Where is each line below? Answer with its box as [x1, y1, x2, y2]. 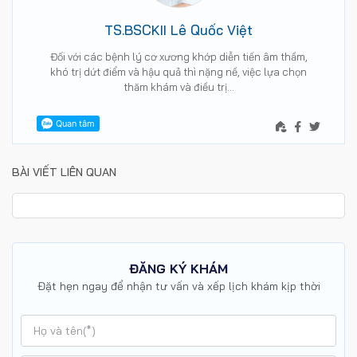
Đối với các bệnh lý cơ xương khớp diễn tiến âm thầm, [49, 50, 308, 64]
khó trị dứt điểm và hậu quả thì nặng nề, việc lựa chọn [50, 65, 307, 79]
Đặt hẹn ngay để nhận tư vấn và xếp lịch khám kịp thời [37, 279, 320, 294]
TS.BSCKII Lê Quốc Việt [104, 22, 253, 39]
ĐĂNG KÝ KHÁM [129, 261, 228, 277]
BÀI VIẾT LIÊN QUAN [12, 165, 116, 180]
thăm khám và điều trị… [123, 80, 234, 94]
